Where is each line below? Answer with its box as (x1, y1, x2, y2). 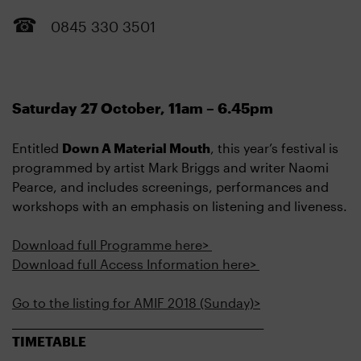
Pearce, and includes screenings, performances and (12, 179, 329, 194)
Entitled (12, 140, 62, 156)
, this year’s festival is (210, 140, 338, 156)
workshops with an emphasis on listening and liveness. (12, 198, 347, 214)
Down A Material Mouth (62, 140, 210, 156)
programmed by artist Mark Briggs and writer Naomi (12, 160, 329, 175)
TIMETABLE (12, 334, 89, 349)
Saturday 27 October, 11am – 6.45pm (12, 99, 273, 117)
